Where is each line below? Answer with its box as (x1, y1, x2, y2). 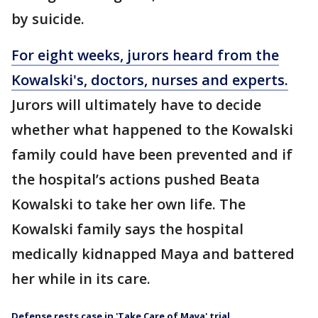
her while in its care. (11, 269, 150, 288)
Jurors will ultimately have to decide (11, 95, 261, 114)
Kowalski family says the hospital (11, 219, 243, 238)
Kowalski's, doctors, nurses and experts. (11, 70, 288, 89)
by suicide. (11, 9, 88, 28)
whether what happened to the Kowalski (11, 120, 293, 139)
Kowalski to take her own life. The (11, 194, 246, 214)
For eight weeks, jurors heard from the (11, 45, 279, 65)
